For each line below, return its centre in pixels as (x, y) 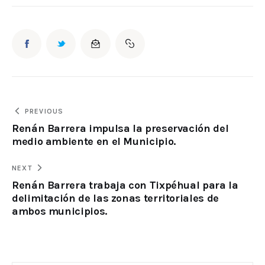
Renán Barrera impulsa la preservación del (120, 128)
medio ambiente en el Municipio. (94, 141)
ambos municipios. (59, 211)
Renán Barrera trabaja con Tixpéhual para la (125, 185)
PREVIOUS (44, 111)
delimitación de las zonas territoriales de (115, 198)
